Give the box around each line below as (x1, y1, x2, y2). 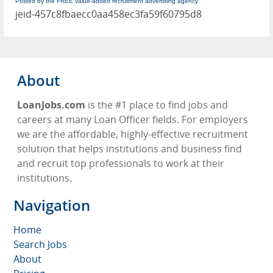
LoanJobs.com (17, 97, 85, 112)
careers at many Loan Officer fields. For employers (17, 112, 248, 126)
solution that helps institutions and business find (17, 141, 242, 155)
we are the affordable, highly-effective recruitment (17, 127, 248, 141)
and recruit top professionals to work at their (17, 156, 224, 170)
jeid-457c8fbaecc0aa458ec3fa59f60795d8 (15, 7, 202, 21)
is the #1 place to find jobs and (85, 97, 228, 112)
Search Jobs (13, 237, 67, 251)
